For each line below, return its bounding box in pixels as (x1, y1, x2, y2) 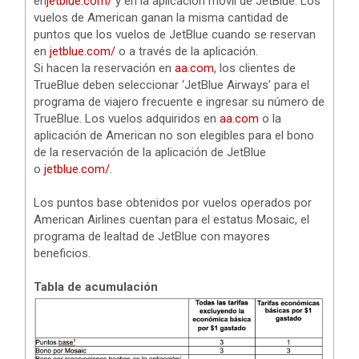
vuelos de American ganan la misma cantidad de (34, 10, 288, 26)
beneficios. (34, 246, 91, 261)
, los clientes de (214, 61, 296, 76)
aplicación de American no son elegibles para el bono (34, 128, 314, 143)
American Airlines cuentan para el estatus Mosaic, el (34, 212, 309, 228)
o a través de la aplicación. (115, 44, 258, 59)
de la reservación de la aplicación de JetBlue (34, 145, 266, 160)
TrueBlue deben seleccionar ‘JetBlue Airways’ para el (34, 78, 309, 93)
